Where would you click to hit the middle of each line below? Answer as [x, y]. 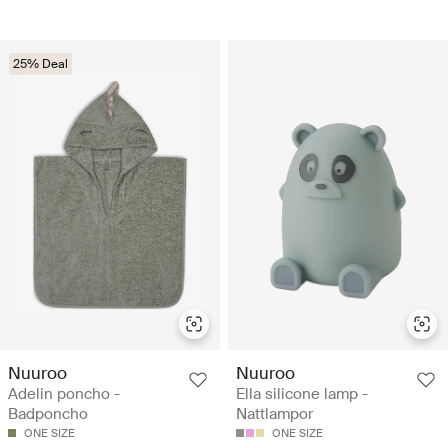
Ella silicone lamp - [302, 393]
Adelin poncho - [64, 393]
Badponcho [48, 413]
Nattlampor [274, 413]
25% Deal [40, 64]
